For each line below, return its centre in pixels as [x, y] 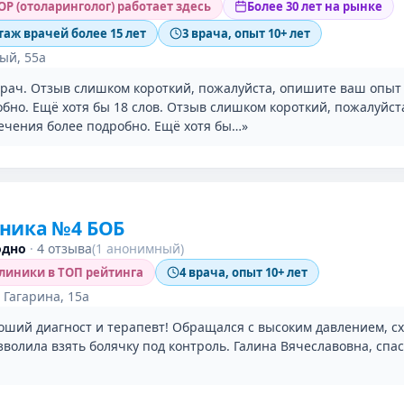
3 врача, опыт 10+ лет [246, 33]
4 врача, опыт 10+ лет [243, 272]
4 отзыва [64, 248]
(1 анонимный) [138, 248]
